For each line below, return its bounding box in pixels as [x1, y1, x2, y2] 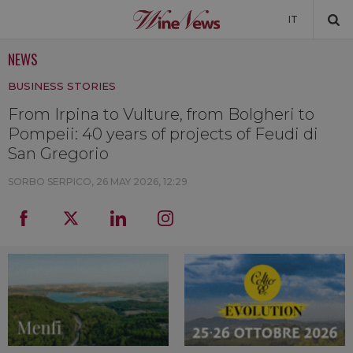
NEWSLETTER [142, 80, 211, 92]
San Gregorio [8, 144, 109, 163]
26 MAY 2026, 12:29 [96, 176, 188, 188]
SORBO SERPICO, [8, 176, 96, 188]
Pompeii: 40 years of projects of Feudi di [8, 124, 318, 143]
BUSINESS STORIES [8, 80, 116, 92]
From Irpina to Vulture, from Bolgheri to [8, 105, 314, 124]
